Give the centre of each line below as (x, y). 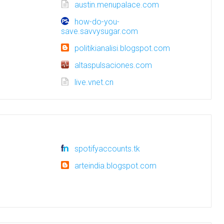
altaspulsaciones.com (113, 65)
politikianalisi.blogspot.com (122, 48)
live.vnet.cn (94, 82)
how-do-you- (97, 22)
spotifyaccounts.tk (107, 149)
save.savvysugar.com (99, 31)
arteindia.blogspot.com (115, 166)
